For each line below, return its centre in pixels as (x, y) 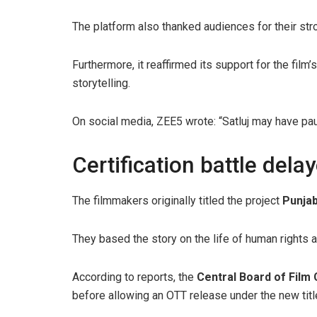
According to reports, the (134, 277)
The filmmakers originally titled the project (177, 200)
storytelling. (101, 83)
